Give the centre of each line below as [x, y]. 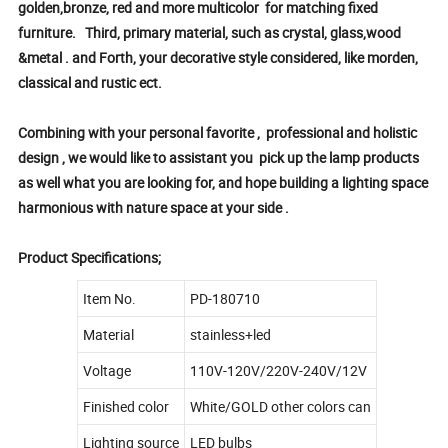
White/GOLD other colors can [280, 406]
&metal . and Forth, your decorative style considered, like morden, [218, 57]
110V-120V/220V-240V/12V [278, 370]
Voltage [106, 370]
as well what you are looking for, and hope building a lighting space [223, 182]
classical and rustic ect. [90, 82]
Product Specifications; [90, 257]
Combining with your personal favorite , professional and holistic [218, 132]
